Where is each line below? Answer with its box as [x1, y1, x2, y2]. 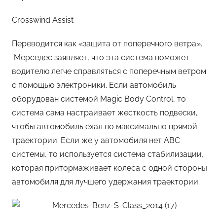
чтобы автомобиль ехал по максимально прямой [12, 122, 197, 132]
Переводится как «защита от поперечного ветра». [12, 39, 202, 49]
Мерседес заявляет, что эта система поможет [12, 53, 189, 63]
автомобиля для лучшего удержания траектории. [12, 177, 200, 187]
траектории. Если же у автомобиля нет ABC [12, 136, 180, 146]
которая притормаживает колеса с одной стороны [12, 163, 207, 173]
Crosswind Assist [12, 15, 74, 25]
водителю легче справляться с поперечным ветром [12, 67, 206, 76]
